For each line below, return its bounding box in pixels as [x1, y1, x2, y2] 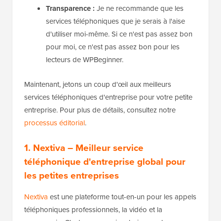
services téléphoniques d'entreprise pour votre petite [24, 92, 192, 103]
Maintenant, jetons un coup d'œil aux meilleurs [24, 79, 171, 90]
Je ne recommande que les [97, 3, 184, 14]
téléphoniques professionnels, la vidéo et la [24, 204, 162, 216]
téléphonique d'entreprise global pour [24, 154, 185, 169]
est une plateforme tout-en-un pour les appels [48, 191, 196, 203]
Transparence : [46, 3, 97, 14]
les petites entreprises [24, 168, 119, 183]
